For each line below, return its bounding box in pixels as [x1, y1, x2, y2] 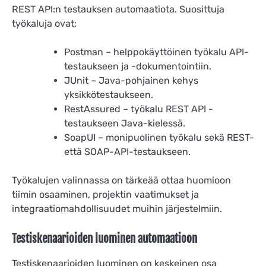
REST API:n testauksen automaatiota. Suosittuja [12, 4, 224, 15]
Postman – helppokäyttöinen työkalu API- [64, 46, 249, 58]
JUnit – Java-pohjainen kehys [64, 75, 198, 87]
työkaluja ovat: [12, 18, 77, 30]
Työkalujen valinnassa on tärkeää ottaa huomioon [12, 175, 231, 186]
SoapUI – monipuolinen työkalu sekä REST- [64, 132, 254, 144]
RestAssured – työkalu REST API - [64, 103, 213, 115]
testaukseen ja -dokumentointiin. [64, 61, 211, 72]
